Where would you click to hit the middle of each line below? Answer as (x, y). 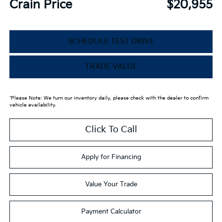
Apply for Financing (111, 157)
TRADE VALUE (111, 66)
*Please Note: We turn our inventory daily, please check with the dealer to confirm (109, 98)
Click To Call (111, 129)
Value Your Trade (111, 184)
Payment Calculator (111, 211)
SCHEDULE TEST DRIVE (111, 41)
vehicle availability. (32, 105)
